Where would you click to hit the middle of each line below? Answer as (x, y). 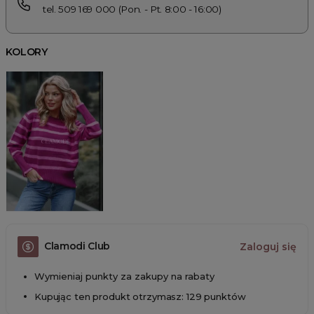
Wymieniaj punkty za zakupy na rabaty (124, 276)
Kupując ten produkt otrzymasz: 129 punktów (140, 297)
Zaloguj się (268, 246)
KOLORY (27, 52)
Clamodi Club (77, 246)
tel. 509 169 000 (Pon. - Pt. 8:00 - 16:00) (132, 9)
